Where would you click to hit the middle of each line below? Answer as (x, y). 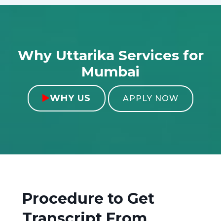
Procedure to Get (88, 198)
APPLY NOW (151, 98)
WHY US (70, 98)
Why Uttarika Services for (110, 55)
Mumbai (110, 71)
